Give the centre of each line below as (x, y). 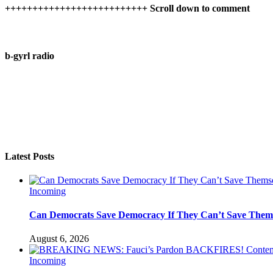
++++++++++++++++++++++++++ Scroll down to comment (127, 8)
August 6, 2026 (59, 239)
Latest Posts (30, 156)
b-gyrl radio (30, 56)
